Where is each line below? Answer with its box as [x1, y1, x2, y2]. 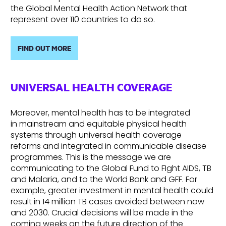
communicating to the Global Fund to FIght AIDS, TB [11, 162, 211, 175]
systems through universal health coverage [11, 129, 182, 141]
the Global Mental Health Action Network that [11, 3, 187, 15]
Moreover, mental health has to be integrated [11, 107, 190, 119]
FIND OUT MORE [18, 43, 71, 53]
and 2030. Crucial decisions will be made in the [11, 207, 193, 219]
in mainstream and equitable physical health [11, 118, 187, 130]
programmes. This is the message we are [11, 151, 171, 163]
